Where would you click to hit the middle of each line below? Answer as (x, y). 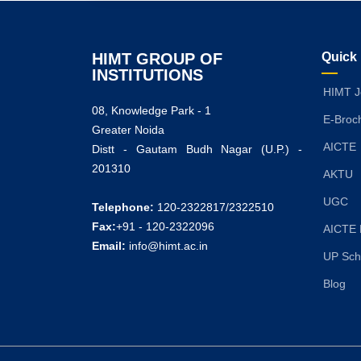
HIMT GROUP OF (157, 58)
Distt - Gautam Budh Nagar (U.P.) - (197, 149)
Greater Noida (128, 129)
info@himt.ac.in (168, 245)
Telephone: (124, 207)
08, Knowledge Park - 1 (151, 110)
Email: (109, 245)
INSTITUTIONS (147, 75)
